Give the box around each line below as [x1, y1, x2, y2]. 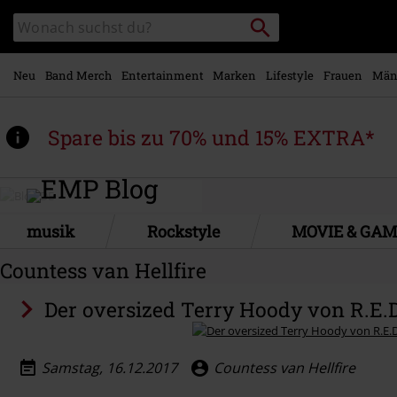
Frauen [323, 66, 362, 83]
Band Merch [44, 66, 112, 83]
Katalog [12, 13, 52, 29]
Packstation [246, 12, 307, 26]
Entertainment [121, 66, 204, 83]
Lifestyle [266, 66, 314, 83]
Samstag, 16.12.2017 [42, 357, 177, 378]
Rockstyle [146, 221, 220, 242]
